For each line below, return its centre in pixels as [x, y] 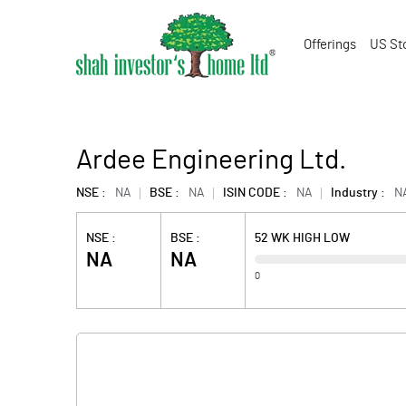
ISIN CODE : [255, 193]
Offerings [330, 45]
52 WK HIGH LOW [303, 238]
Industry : [358, 193]
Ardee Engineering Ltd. [211, 160]
